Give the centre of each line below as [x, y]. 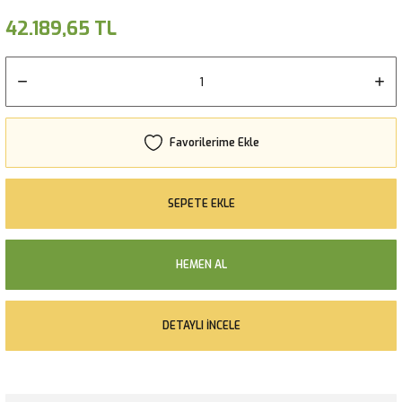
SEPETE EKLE [201, 203]
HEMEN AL [201, 264]
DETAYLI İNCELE [201, 325]
